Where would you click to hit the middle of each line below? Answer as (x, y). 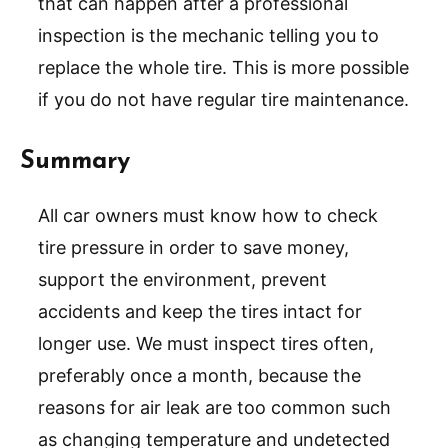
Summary (75, 161)
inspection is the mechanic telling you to (208, 35)
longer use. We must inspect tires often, (206, 343)
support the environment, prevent (182, 279)
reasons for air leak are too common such (214, 407)
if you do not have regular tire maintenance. (223, 99)
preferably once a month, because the (199, 375)
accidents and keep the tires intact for (200, 311)
